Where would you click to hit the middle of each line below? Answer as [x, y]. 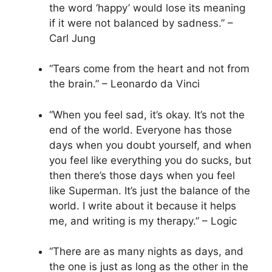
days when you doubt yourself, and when [150, 145]
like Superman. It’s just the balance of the [150, 190]
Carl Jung [72, 38]
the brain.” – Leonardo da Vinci [124, 84]
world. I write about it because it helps [143, 206]
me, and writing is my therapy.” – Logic [143, 221]
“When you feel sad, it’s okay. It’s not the [147, 114]
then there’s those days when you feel [142, 175]
